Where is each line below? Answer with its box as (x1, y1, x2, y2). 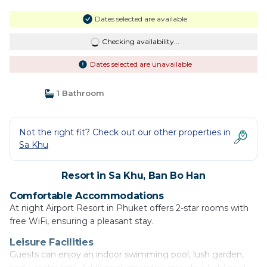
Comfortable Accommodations (10, 190, 164, 202)
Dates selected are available (94, 14, 187, 24)
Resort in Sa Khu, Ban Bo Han (61, 170, 206, 182)
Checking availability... (101, 37, 179, 46)
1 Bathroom (54, 88, 104, 98)
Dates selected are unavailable (89, 60, 192, 69)
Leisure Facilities (10, 237, 94, 249)
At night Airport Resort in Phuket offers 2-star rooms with (10, 203, 249, 214)
